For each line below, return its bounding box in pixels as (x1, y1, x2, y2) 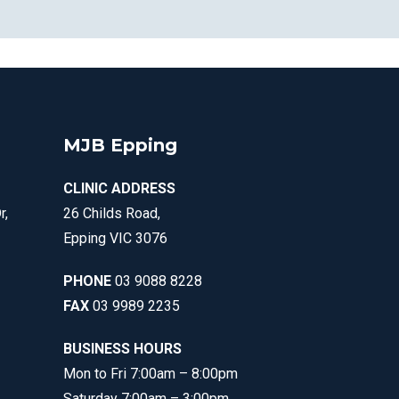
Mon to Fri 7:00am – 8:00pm (63, 365, 238, 382)
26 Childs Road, (63, 205, 160, 222)
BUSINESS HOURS (63, 340, 182, 357)
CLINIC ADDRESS (63, 180, 175, 197)
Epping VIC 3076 (63, 230, 167, 247)
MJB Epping (63, 134, 177, 156)
